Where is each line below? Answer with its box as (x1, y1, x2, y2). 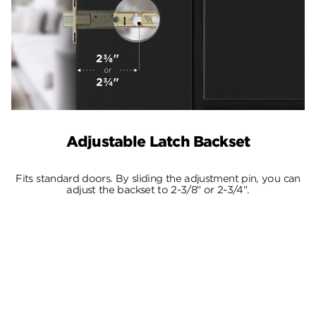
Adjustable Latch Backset (66, 133, 250, 151)
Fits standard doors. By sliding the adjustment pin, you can (16, 173, 300, 185)
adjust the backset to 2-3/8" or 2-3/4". (66, 184, 250, 196)
